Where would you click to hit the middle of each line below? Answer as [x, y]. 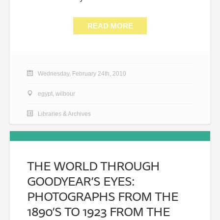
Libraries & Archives [64, 114]
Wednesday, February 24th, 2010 [82, 73]
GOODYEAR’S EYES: [81, 181]
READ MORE [110, 26]
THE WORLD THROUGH [93, 165]
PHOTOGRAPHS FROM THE [103, 196]
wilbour [65, 94]
